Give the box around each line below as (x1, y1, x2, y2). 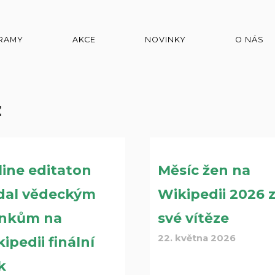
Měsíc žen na (158, 161, 251, 179)
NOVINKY (145, 35, 186, 45)
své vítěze (158, 209, 230, 227)
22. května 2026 (158, 232, 236, 244)
